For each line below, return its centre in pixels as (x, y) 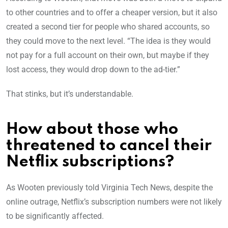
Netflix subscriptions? (90, 162)
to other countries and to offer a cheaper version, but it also (112, 13)
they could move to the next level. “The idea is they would (108, 41)
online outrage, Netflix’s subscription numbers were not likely (114, 202)
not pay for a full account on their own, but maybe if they (108, 55)
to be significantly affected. (55, 216)
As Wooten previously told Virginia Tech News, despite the (109, 188)
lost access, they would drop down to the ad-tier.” (93, 70)
